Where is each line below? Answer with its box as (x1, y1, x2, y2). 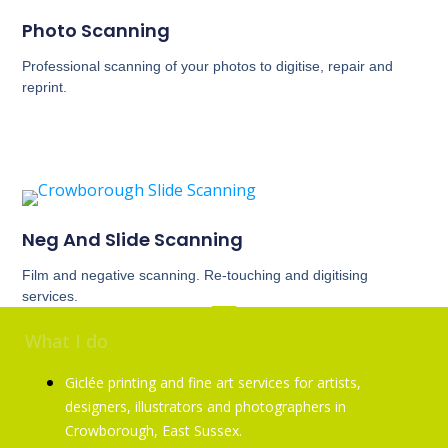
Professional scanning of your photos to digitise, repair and (22, 57, 394, 74)
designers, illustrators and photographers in (65, 397, 346, 417)
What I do (25, 329, 108, 354)
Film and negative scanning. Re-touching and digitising (22, 267, 369, 284)
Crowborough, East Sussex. (65, 421, 242, 441)
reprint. (22, 78, 68, 95)
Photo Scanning (22, 17, 171, 43)
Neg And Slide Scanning (22, 227, 244, 253)
